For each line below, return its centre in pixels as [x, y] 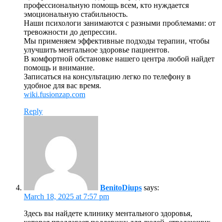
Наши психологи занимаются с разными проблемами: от [120, 23]
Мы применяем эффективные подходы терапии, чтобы [117, 41]
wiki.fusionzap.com [55, 94]
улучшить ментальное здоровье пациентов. [97, 50]
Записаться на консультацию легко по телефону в [107, 76]
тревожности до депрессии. [70, 32]
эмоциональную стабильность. [76, 14]
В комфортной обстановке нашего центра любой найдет [119, 58]
